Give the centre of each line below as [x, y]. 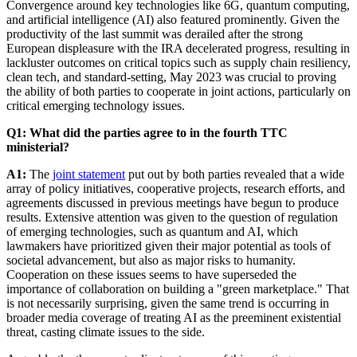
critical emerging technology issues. [96, 105]
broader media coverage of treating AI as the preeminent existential [174, 317]
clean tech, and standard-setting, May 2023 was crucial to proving [171, 76]
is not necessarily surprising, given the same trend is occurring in [168, 303]
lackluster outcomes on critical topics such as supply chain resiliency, [178, 62]
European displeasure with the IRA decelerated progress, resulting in [178, 48]
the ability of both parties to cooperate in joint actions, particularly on [178, 91]
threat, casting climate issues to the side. [106, 331]
